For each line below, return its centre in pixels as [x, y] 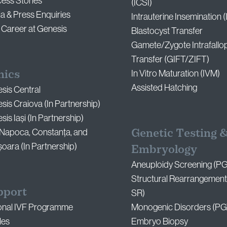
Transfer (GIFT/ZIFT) [170, 60]
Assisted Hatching [164, 88]
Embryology [164, 149]
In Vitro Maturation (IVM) [175, 74]
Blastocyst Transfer [167, 31]
